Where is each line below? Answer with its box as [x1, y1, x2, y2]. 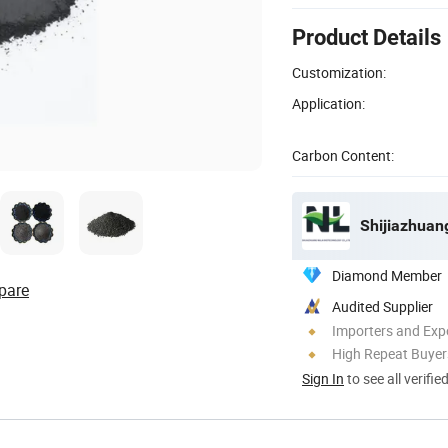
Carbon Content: [292, 145, 394, 165]
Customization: [292, 62, 386, 82]
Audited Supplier [332, 296, 433, 316]
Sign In [302, 368, 344, 388]
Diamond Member [332, 265, 442, 285]
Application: [292, 93, 365, 113]
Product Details [292, 24, 441, 50]
